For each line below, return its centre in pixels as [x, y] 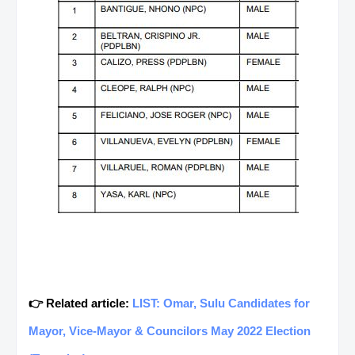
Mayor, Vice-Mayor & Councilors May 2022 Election [170, 330]
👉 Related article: [80, 303]
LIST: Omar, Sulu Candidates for [221, 303]
